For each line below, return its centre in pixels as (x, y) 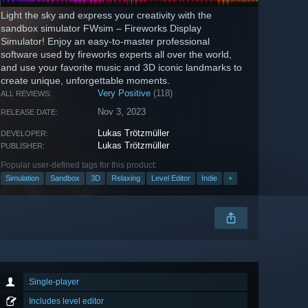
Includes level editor (66, 301)
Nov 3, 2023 (122, 112)
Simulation (22, 178)
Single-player (54, 282)
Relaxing (126, 178)
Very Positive (124, 93)
